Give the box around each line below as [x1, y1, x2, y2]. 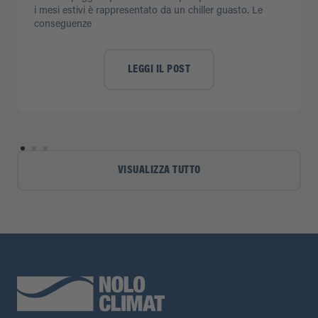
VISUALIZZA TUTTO [117, 164, 201, 176]
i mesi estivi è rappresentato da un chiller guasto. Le [34, 6, 263, 17]
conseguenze [34, 19, 92, 31]
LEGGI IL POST [127, 63, 191, 75]
